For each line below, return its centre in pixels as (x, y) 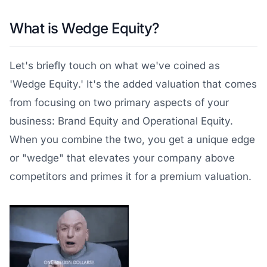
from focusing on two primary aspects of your (119, 103)
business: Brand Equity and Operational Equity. (121, 121)
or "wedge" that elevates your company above (122, 158)
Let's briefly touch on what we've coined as (115, 66)
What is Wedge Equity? (85, 28)
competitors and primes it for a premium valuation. (131, 176)
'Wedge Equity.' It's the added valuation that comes (133, 84)
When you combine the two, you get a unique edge (132, 139)
